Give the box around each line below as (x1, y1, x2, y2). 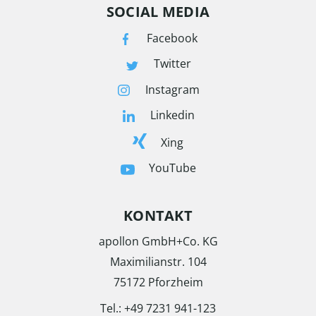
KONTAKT (123, 205, 193, 225)
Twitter (153, 56, 191, 72)
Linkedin (150, 107, 195, 123)
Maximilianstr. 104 (109, 253, 207, 269)
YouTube (148, 159, 196, 176)
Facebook (147, 30, 197, 47)
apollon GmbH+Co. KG (98, 233, 218, 249)
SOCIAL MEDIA (106, 2, 210, 21)
